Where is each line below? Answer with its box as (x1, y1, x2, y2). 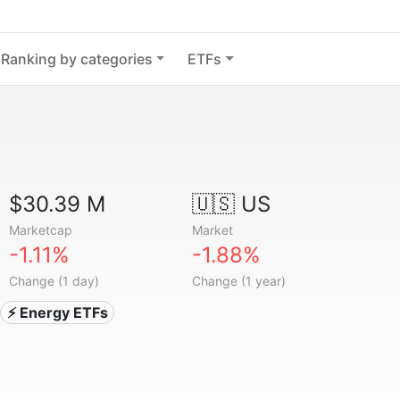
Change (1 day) (9, 273, 100, 288)
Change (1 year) (191, 273, 286, 288)
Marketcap (9, 222, 73, 237)
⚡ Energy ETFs (6, 304, 108, 321)
